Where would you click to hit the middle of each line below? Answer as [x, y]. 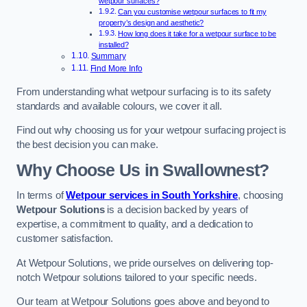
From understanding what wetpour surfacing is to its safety [144, 91]
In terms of [41, 196]
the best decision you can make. [87, 145]
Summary [108, 57]
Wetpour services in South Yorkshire [152, 196]
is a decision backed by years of [176, 210]
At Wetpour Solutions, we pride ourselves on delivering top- [145, 263]
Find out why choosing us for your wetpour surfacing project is [151, 131]
